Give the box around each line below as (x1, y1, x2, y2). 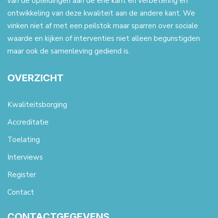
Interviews (7, 152, 43, 163)
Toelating (7, 135, 40, 145)
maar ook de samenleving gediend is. (7, 46, 130, 56)
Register (7, 170, 36, 180)
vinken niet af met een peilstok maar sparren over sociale (7, 21, 198, 31)
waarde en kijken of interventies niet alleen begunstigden (7, 34, 200, 44)
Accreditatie (7, 117, 49, 127)
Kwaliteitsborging (7, 100, 67, 110)
